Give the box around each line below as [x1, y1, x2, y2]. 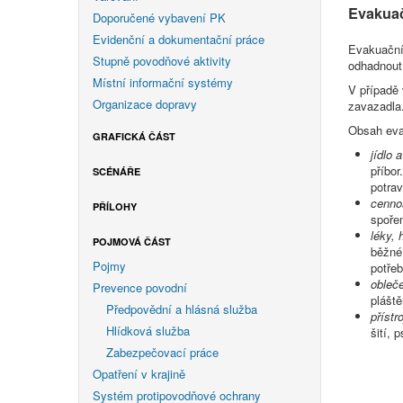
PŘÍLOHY [93, 199, 137, 213]
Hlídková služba [106, 321, 190, 339]
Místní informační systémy [93, 73, 233, 91]
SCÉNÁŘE [93, 164, 140, 178]
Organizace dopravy [93, 94, 197, 112]
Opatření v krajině [93, 364, 185, 382]
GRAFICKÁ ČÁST [93, 129, 175, 143]
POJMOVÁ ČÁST [93, 234, 171, 248]
